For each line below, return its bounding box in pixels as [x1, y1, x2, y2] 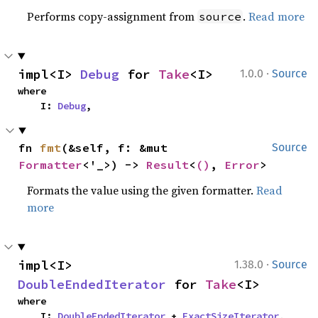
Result [146, 157, 190, 172]
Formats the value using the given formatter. [27, 182, 257, 198]
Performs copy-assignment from [27, 8, 198, 24]
